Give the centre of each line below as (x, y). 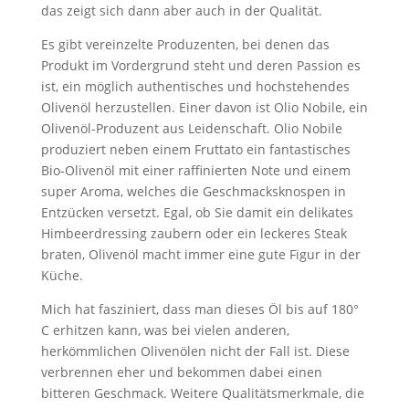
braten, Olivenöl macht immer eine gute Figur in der (200, 254)
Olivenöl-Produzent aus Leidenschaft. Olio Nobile (191, 128)
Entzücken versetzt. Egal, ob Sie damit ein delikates (197, 212)
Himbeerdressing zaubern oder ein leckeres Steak (194, 233)
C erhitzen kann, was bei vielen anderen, (165, 330)
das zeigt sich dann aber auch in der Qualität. (181, 10)
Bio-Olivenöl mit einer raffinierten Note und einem (195, 170)
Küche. (62, 275)
